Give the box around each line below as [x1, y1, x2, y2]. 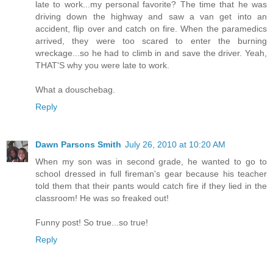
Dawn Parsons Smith [35, 139, 121, 149]
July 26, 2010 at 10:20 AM [125, 139, 225, 149]
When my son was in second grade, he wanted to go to [35, 156, 267, 166]
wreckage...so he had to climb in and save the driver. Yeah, [35, 48, 267, 58]
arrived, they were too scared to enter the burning [35, 35, 267, 46]
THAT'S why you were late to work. [35, 60, 169, 70]
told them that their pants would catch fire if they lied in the [35, 180, 267, 191]
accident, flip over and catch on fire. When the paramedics [35, 23, 267, 34]
